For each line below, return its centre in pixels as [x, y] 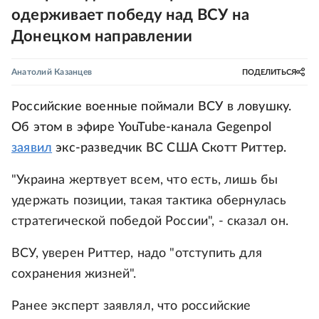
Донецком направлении [102, 36]
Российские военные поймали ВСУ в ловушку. [152, 107]
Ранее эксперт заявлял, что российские [131, 306]
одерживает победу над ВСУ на [131, 15]
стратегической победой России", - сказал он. [150, 221]
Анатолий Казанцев [52, 72]
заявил [32, 148]
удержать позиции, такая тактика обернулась [149, 201]
